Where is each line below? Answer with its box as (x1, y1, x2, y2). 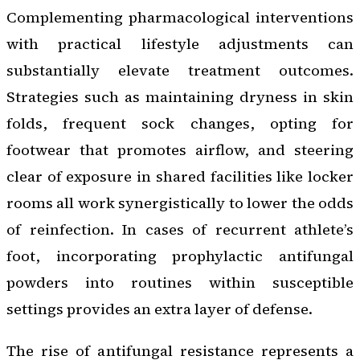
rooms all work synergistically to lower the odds (6, 193, 354, 214)
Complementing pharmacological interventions (6, 7, 354, 28)
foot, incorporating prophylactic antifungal (6, 246, 354, 267)
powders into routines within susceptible (6, 272, 354, 293)
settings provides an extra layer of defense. (6, 299, 313, 320)
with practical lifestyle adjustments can (6, 34, 354, 55)
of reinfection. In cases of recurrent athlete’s (6, 219, 354, 240)
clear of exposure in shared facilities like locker (6, 166, 354, 187)
